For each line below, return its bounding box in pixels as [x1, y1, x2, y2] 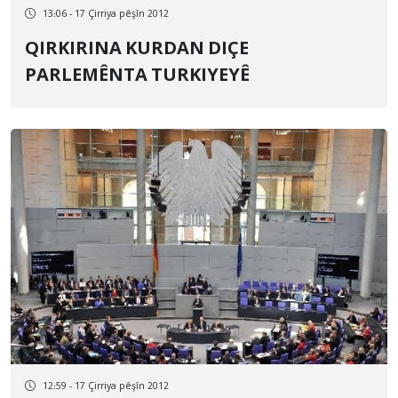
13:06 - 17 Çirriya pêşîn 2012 [43, 8, 169, 20]
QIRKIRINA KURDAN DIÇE [25, 38, 125, 61]
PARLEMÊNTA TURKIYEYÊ [151, 65, 250, 88]
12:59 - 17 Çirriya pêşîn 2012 [43, 380, 169, 393]
